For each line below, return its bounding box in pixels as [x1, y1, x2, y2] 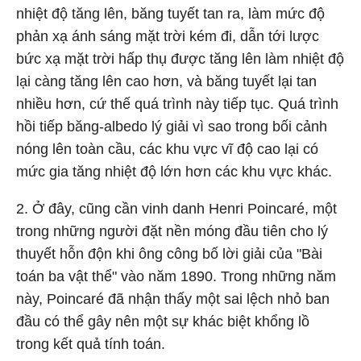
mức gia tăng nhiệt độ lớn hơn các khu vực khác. [16, 163, 332, 180]
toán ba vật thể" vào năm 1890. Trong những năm [16, 268, 336, 284]
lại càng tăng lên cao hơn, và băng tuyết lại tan [16, 73, 317, 89]
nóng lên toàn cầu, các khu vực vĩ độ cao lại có [16, 140, 318, 157]
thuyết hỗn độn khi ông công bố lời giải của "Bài [16, 245, 322, 262]
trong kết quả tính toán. [16, 335, 165, 352]
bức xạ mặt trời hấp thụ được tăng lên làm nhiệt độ [16, 50, 344, 67]
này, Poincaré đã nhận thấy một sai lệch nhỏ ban [16, 290, 330, 307]
